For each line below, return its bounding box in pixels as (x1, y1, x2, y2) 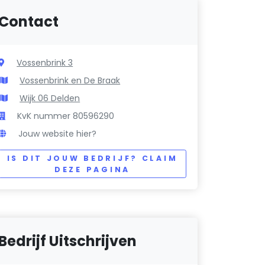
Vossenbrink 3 (17, 57, 73, 69)
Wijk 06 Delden (20, 92, 80, 105)
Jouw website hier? (18, 128, 97, 140)
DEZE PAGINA (54, 164, 130, 175)
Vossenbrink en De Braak (20, 75, 121, 87)
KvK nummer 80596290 (17, 110, 115, 122)
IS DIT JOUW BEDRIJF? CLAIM (7, 153, 178, 164)
